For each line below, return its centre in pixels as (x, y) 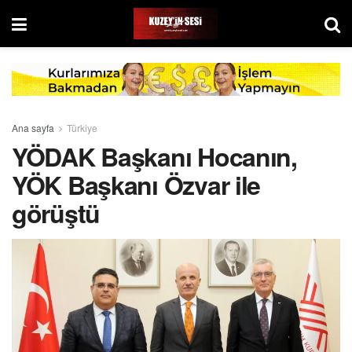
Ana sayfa (33, 127)
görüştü (56, 213)
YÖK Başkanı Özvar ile (136, 184)
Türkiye (82, 127)
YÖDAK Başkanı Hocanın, (154, 156)
